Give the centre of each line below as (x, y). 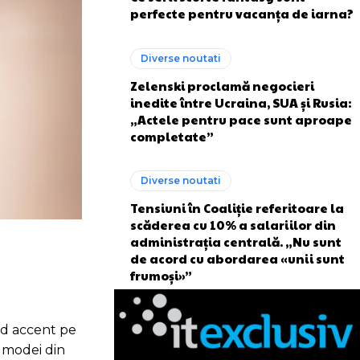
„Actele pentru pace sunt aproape (241, 119)
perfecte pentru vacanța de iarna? (242, 13)
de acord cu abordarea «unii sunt (237, 258)
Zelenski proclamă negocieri (222, 85)
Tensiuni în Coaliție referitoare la (237, 208)
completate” (172, 136)
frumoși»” (161, 275)
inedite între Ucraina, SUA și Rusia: (241, 102)
